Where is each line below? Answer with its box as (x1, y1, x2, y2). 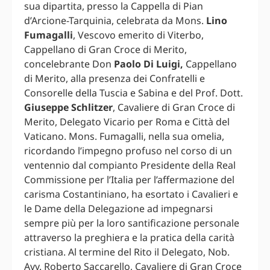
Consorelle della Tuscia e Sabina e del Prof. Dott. (24, 86, 243, 99)
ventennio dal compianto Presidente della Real (24, 158, 236, 172)
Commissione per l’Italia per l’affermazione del (24, 172, 234, 186)
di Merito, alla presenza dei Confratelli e (24, 71, 205, 85)
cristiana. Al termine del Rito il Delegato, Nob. (24, 245, 230, 259)
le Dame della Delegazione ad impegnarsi (24, 201, 213, 215)
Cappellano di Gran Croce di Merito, (24, 42, 187, 56)
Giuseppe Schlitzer (24, 100, 113, 114)
